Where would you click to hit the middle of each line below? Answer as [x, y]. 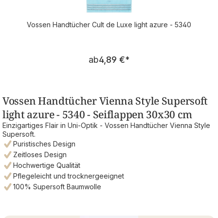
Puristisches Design [44, 144]
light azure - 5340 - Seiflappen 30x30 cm [98, 114]
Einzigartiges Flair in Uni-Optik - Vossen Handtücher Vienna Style [106, 125]
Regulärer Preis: [140, 54]
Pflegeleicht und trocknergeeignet [69, 176]
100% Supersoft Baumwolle [57, 186]
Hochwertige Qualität [47, 165]
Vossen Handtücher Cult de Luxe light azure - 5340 [109, 25]
